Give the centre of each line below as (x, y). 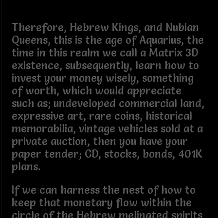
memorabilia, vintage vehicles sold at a (107, 128)
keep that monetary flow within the (101, 202)
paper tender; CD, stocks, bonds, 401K (107, 154)
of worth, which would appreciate (96, 91)
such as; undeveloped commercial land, (108, 103)
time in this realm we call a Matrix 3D (105, 53)
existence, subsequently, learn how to (105, 65)
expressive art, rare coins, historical (102, 116)
